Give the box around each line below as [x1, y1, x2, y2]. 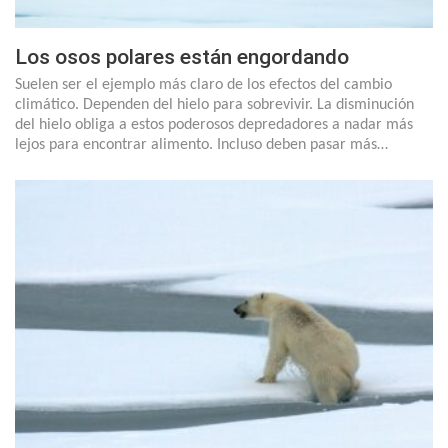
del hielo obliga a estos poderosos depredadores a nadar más [15, 117, 413, 134]
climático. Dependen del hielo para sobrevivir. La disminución [15, 97, 414, 114]
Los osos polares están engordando [15, 45, 349, 70]
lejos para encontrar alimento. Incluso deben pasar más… [15, 137, 388, 154]
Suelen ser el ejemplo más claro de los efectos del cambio [15, 77, 392, 94]
